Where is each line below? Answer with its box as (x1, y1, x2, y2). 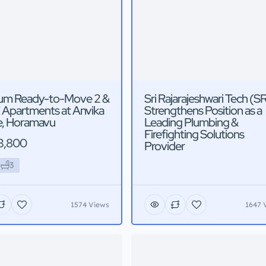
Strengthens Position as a (144, 103, 262, 119)
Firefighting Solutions (144, 126, 244, 142)
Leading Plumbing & (144, 115, 238, 131)
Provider (144, 138, 185, 154)
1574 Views (71, 199, 109, 209)
